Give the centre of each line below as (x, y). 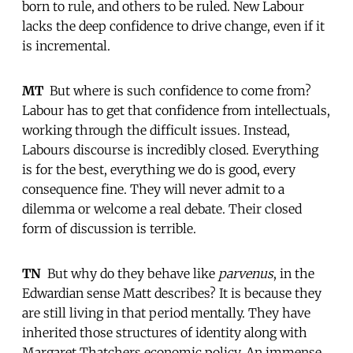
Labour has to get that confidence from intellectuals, (176, 110)
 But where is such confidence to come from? (177, 90)
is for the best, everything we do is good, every (159, 169)
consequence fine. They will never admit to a (153, 189)
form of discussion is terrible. (109, 228)
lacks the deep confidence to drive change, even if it (173, 26)
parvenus (246, 273)
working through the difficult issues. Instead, (156, 130)
